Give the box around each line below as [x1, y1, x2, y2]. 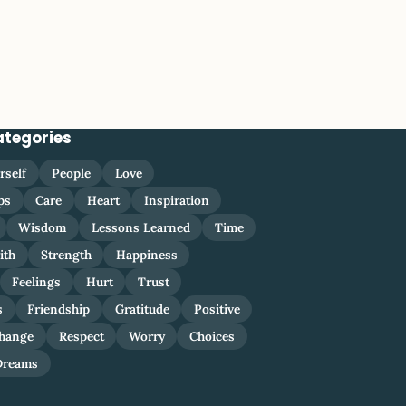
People [51, 165, 91, 182]
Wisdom [18, 219, 67, 237]
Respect [58, 328, 104, 345]
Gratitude [114, 301, 169, 318]
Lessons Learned [91, 219, 190, 237]
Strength [40, 246, 92, 264]
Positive [193, 301, 240, 318]
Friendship [27, 301, 91, 318]
